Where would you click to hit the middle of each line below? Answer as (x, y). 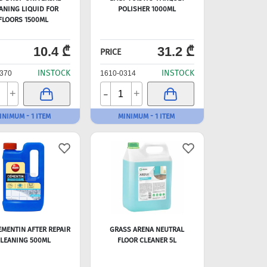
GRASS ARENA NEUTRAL (147, 229)
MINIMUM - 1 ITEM (146, 116)
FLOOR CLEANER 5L (147, 240)
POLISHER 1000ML (147, 9)
